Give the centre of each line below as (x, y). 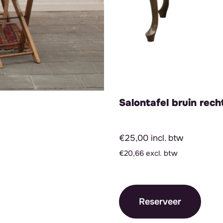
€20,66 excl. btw (148, 154)
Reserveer (160, 202)
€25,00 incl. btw (151, 138)
